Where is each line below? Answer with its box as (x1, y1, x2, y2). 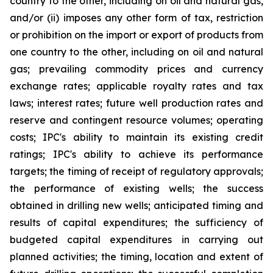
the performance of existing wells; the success (10, 182, 263, 194)
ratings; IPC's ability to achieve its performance (10, 148, 263, 160)
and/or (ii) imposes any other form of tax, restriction (10, 12, 263, 24)
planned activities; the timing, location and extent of (10, 250, 263, 263)
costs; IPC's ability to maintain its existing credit (10, 131, 263, 143)
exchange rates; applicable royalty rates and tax (10, 80, 263, 92)
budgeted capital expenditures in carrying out (10, 233, 263, 246)
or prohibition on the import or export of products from (10, 29, 263, 41)
